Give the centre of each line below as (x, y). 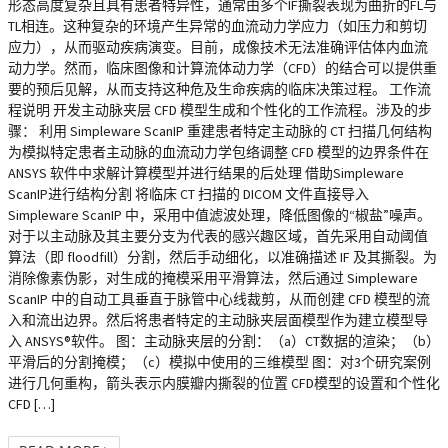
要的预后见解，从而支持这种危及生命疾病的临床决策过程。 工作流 (219, 89)
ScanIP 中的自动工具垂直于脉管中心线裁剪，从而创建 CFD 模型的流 (219, 299)
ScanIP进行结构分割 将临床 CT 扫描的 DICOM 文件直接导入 (188, 194)
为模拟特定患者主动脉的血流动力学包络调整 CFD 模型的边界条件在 (218, 152)
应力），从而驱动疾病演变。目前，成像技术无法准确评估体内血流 (218, 47)
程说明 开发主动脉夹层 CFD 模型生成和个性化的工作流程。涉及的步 (220, 110)
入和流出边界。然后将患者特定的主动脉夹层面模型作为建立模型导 (218, 320)
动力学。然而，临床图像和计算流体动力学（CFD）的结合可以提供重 (222, 68)
